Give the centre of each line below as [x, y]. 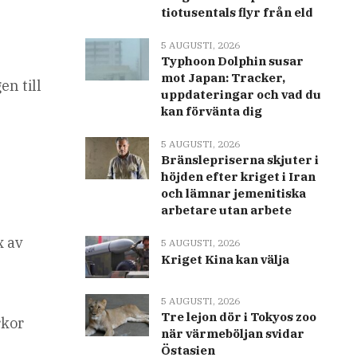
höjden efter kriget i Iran [238, 177]
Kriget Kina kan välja [225, 260]
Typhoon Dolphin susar [232, 61]
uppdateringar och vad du [241, 95]
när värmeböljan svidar [232, 333]
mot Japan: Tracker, [223, 78]
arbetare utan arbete [226, 210]
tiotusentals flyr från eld [237, 13]
